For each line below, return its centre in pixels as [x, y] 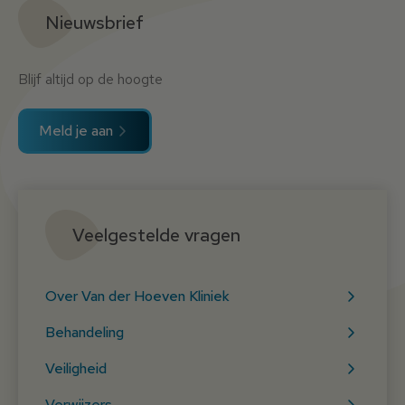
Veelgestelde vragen [156, 235]
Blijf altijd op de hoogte [90, 80]
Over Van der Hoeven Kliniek [137, 297]
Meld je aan [76, 131]
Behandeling [85, 333]
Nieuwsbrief [94, 23]
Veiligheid [76, 369]
